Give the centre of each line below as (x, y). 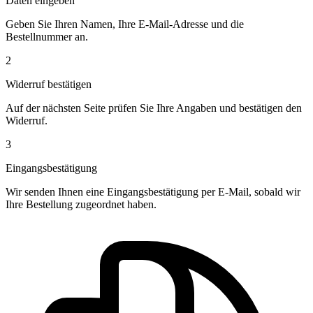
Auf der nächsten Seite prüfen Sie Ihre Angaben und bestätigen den (154, 108)
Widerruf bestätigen (49, 85)
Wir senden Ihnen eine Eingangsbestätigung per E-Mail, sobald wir (153, 192)
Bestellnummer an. (47, 37)
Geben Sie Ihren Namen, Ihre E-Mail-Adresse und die (125, 24)
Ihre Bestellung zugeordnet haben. (81, 205)
